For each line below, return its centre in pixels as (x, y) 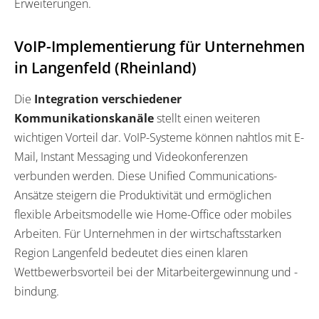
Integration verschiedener (108, 99)
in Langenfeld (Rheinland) (105, 67)
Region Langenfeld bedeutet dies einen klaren (131, 252)
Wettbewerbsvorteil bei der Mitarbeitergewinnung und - (156, 272)
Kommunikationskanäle (84, 118)
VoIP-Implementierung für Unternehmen (159, 46)
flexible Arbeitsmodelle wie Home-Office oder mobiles (153, 214)
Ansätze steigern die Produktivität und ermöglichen (143, 195)
